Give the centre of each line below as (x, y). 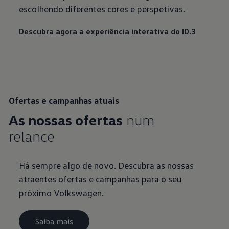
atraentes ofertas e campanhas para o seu (100, 179)
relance (32, 136)
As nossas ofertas (66, 120)
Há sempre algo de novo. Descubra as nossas (107, 165)
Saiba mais (54, 221)
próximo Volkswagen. (62, 193)
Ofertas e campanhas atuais (64, 100)
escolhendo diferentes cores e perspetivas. (102, 9)
